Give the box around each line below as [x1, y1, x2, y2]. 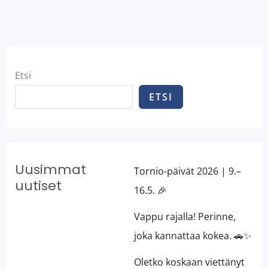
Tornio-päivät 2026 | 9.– [134, 165, 241, 178]
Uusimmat [14, 160, 86, 179]
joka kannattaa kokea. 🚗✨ [134, 229, 251, 243]
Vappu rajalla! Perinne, [134, 210, 236, 224]
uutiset [14, 176, 62, 196]
